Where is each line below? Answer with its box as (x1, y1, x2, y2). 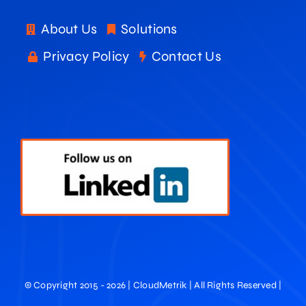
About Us (41, 20, 98, 38)
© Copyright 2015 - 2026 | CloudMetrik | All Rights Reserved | (24, 279, 282, 292)
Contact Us (151, 48, 221, 66)
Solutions (121, 20, 178, 38)
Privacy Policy (43, 48, 130, 66)
